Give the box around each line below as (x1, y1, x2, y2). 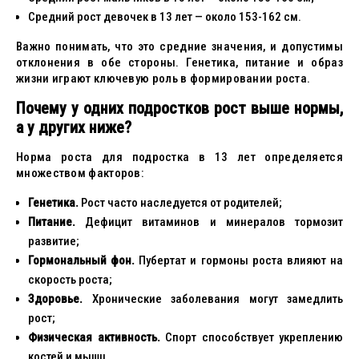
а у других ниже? (16, 118, 131, 137)
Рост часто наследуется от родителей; (79, 196, 282, 210)
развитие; (28, 234, 79, 248)
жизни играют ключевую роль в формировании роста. (16, 71, 311, 86)
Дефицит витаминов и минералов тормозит (75, 215, 343, 229)
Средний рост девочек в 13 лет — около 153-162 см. (28, 10, 301, 24)
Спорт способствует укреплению (159, 330, 343, 345)
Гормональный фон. (28, 253, 135, 268)
